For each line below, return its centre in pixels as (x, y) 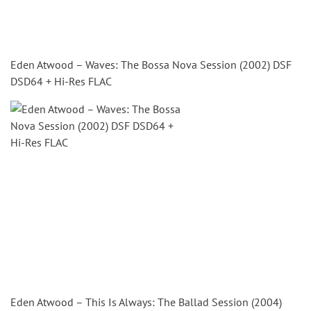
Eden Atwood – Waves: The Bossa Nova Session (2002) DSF (151, 65)
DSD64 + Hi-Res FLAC (61, 81)
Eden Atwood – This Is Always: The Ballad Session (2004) (146, 302)
